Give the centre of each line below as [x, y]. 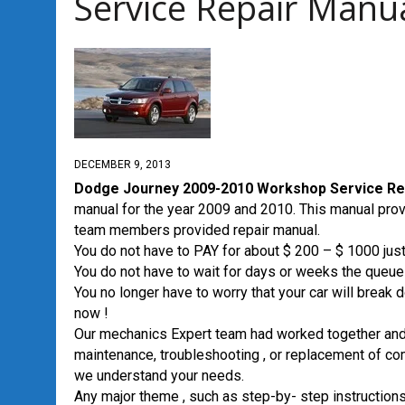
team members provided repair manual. [197, 230]
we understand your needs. [159, 376]
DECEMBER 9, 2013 [122, 165]
